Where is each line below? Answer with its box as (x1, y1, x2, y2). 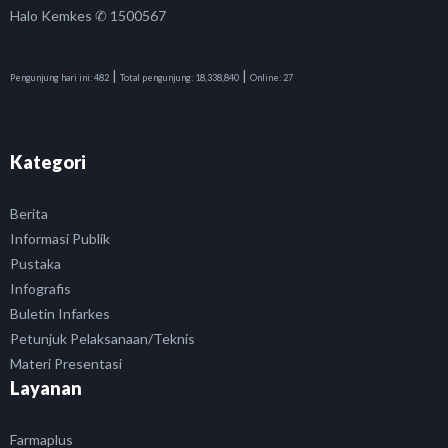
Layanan (10, 377, 82, 400)
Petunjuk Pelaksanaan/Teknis (10, 330, 195, 348)
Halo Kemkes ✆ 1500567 (10, 7, 166, 25)
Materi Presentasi (10, 355, 122, 373)
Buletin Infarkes (10, 305, 110, 323)
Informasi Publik (10, 230, 110, 248)
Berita (10, 205, 48, 223)
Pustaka (10, 255, 61, 273)
